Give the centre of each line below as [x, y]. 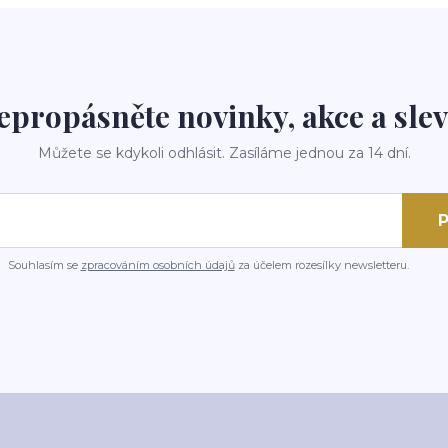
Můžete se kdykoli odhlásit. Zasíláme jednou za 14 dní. [224, 153]
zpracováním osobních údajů [157, 265]
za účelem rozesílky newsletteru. [321, 265]
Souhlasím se [44, 265]
